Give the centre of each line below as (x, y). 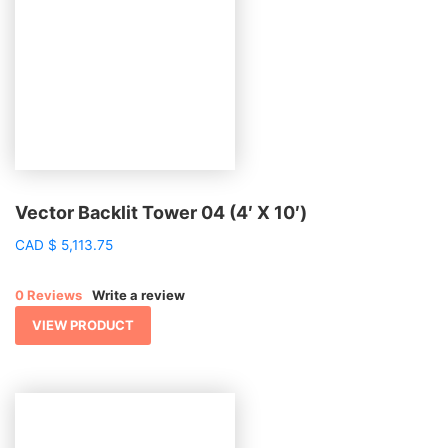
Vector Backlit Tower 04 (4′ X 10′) (161, 212)
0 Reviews (48, 294)
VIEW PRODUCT (83, 324)
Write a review (138, 294)
